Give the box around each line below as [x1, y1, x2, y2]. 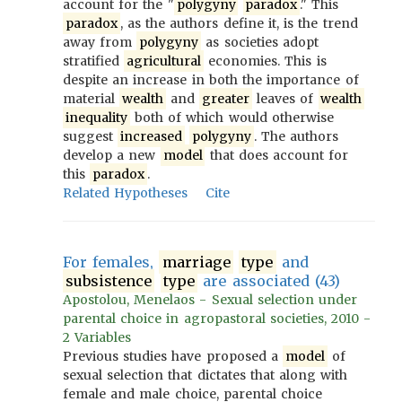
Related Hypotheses [63, 185, 188, 201]
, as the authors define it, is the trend [119, 15, 358, 31]
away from [63, 34, 137, 50]
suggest [63, 128, 118, 144]
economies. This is [203, 53, 327, 69]
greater [202, 91, 250, 107]
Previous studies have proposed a [63, 348, 284, 364]
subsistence [66, 272, 153, 290]
